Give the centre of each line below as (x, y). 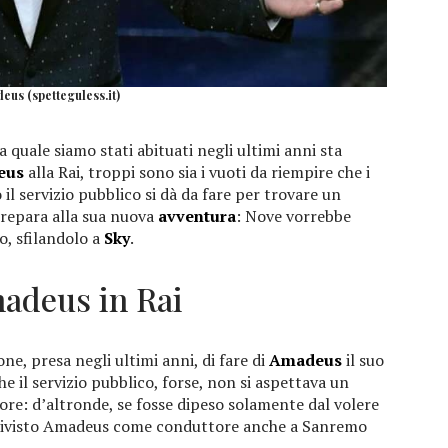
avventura (197, 215)
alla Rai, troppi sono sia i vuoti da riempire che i (197, 171)
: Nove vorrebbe (293, 215)
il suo (363, 359)
